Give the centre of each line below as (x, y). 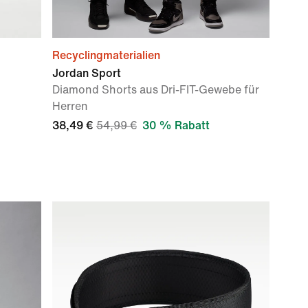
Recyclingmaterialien (106, 55)
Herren (70, 106)
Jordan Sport (87, 73)
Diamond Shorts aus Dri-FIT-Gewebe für (156, 90)
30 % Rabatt (176, 125)
